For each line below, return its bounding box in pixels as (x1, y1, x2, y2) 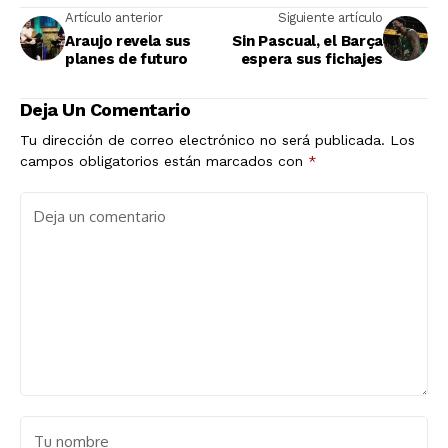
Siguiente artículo (278, 10, 383, 26)
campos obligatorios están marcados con (20, 153, 308, 170)
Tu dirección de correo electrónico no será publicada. (20, 132, 385, 149)
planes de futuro (65, 50, 189, 69)
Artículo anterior (65, 10, 163, 26)
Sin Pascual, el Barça (232, 32, 383, 51)
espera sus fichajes (240, 50, 383, 69)
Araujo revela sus (65, 32, 191, 51)
